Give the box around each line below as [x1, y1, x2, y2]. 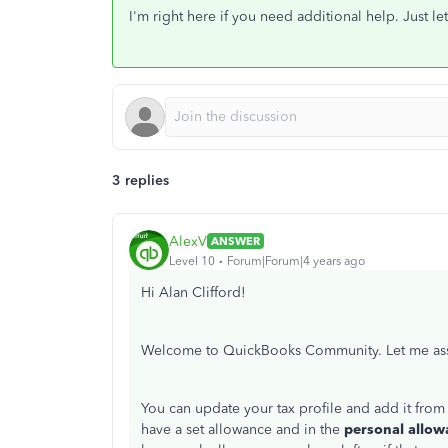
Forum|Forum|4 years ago [227, 253, 365, 268]
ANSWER [211, 234, 260, 248]
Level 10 [169, 253, 215, 268]
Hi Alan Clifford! [141, 284, 246, 301]
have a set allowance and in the [141, 421, 344, 438]
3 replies [112, 172, 169, 189]
